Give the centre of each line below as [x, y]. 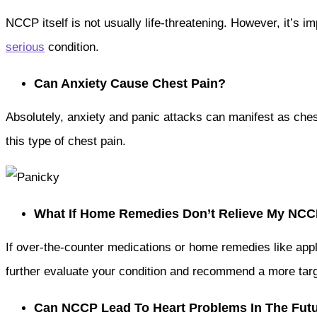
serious [25, 47]
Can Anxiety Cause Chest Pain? [130, 83]
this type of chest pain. [66, 141]
